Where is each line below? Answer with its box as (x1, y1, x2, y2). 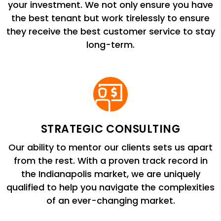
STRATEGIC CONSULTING (40, 121, 181, 137)
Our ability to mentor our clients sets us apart (8, 141, 213, 154)
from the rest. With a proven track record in (13, 154, 208, 167)
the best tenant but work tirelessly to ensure (11, 12, 210, 25)
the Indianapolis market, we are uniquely (21, 168, 200, 181)
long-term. (86, 38, 135, 51)
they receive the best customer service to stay (6, 25, 215, 38)
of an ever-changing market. (46, 194, 175, 207)
